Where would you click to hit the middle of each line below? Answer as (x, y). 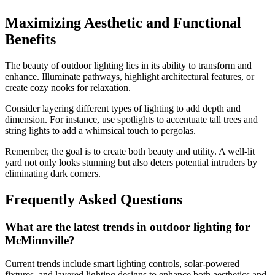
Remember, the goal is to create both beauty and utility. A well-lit (130, 151)
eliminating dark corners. (53, 173)
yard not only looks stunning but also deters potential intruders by (131, 162)
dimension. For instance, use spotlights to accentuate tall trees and (131, 119)
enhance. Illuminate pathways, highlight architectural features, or (130, 76)
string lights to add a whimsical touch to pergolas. (100, 130)
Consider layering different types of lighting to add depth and (123, 108)
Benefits (30, 39)
